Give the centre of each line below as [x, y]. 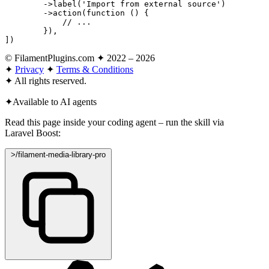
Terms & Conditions [95, 69]
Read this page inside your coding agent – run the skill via [114, 122]
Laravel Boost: [33, 133]
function [106, 13]
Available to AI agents [55, 101]
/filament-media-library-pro [61, 154]
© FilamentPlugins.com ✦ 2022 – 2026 [80, 58]
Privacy [29, 69]
